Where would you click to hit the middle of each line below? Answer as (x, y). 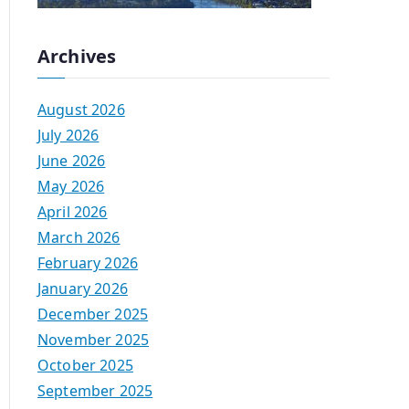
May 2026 (71, 187)
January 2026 (83, 289)
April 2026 (73, 212)
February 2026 (88, 263)
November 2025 (94, 340)
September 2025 (95, 391)
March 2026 (79, 238)
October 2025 (85, 366)
